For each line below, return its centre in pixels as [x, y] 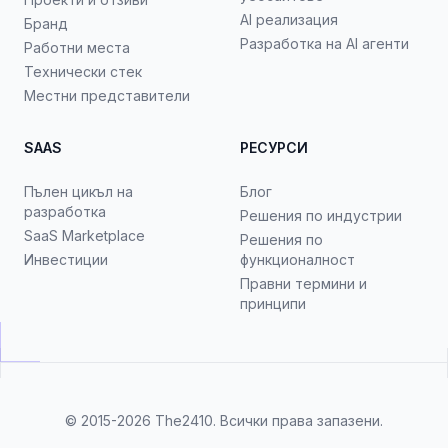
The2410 [184, 420]
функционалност [297, 259]
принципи [273, 303]
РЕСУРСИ [274, 147]
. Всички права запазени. [298, 420]
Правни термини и [303, 283]
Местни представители [107, 95]
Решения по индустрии [321, 215]
